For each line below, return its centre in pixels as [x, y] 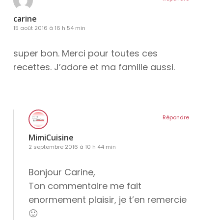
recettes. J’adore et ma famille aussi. [94, 67]
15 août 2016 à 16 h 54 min [49, 28]
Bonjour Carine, [62, 172]
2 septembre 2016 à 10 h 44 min [72, 147]
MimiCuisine [51, 138]
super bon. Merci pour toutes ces [85, 54]
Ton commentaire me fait [85, 186]
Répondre [176, 118]
